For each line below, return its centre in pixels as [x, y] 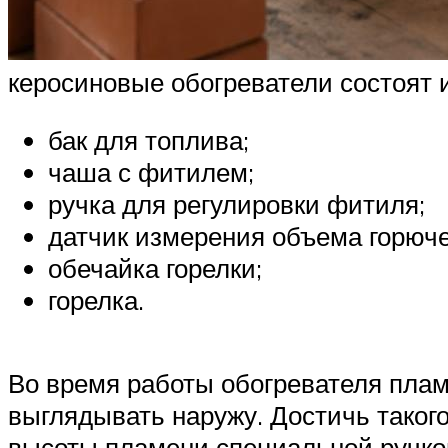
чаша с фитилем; [151, 171]
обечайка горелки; [155, 267]
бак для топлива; [148, 139]
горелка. [96, 299]
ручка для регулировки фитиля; [236, 203]
